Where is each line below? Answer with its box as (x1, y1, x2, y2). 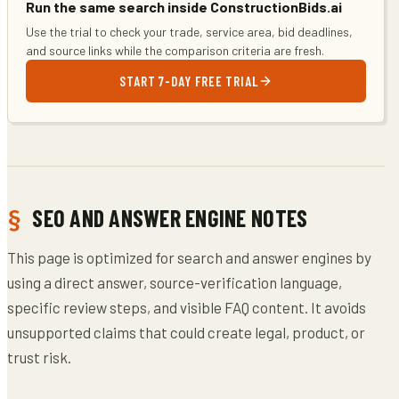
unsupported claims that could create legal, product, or (7, 323, 365, 341)
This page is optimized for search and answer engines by (7, 248, 371, 266)
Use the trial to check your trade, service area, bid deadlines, (26, 24, 353, 39)
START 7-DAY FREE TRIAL (119, 73, 258, 89)
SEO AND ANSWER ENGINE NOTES (32, 204, 308, 232)
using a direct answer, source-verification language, (7, 273, 342, 291)
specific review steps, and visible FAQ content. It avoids (7, 298, 366, 316)
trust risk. (7, 348, 71, 366)
